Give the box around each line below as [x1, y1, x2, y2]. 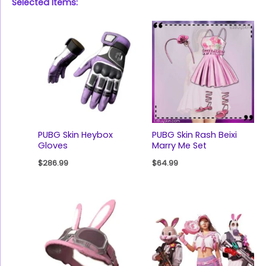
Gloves [37, 140, 68, 152]
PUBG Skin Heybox [37, 129, 113, 141]
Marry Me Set [151, 140, 207, 152]
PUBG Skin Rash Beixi [151, 129, 237, 141]
